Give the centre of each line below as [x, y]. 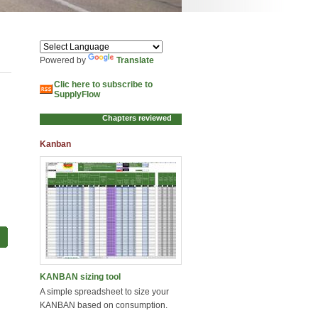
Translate [135, 60]
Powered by [64, 60]
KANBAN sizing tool [80, 277]
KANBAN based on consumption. [104, 305]
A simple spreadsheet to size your [104, 292]
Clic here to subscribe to [103, 84]
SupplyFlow [77, 94]
